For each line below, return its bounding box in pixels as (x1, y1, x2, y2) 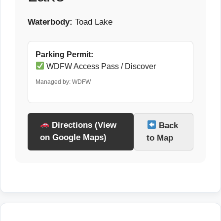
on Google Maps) (40, 132, 107, 142)
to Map (147, 133, 174, 143)
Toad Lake (73, 17, 112, 27)
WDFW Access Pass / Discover (44, 62, 156, 71)
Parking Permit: (36, 50, 93, 59)
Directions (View (49, 120, 117, 130)
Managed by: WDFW (36, 78, 91, 85)
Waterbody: (28, 17, 73, 27)
